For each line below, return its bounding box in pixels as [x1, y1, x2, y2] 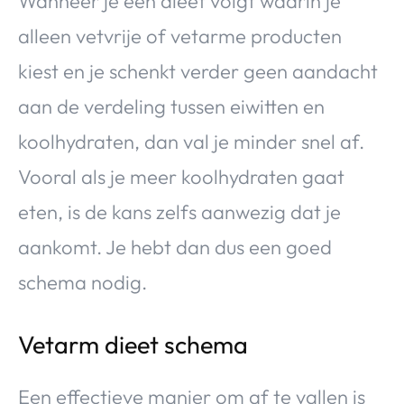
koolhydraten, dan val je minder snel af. [18, 128, 364, 154]
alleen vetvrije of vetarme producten [18, 23, 342, 49]
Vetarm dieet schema [18, 328, 248, 360]
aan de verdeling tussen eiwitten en [18, 93, 325, 119]
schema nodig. [18, 269, 147, 295]
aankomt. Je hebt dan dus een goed [18, 234, 332, 260]
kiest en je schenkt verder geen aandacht [18, 58, 378, 84]
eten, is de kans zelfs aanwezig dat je [18, 198, 341, 225]
